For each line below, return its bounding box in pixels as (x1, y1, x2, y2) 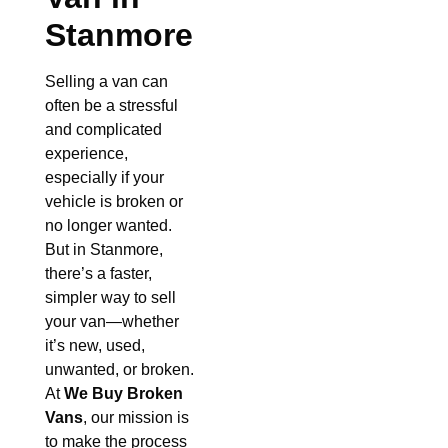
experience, (45, 145, 128, 163)
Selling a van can (45, 73, 168, 91)
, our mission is (83, 409, 189, 427)
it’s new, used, (45, 337, 145, 355)
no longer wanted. (45, 217, 172, 235)
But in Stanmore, (45, 241, 163, 259)
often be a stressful (45, 97, 178, 115)
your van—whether (45, 313, 179, 331)
